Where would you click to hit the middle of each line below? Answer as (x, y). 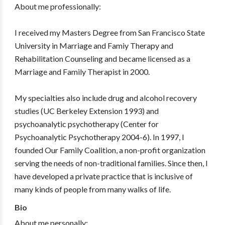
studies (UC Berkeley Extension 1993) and (86, 111)
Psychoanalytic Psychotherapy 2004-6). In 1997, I (99, 137)
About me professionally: (58, 6)
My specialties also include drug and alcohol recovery (105, 98)
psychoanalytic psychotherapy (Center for (86, 124)
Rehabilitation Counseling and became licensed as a (102, 59)
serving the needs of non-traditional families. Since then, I (111, 163)
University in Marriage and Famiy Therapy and (94, 45)
